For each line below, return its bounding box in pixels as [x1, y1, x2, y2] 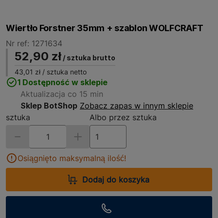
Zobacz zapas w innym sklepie [80, 101, 193, 110]
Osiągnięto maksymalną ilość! [18, 153, 126, 163]
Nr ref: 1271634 [6, 38, 62, 48]
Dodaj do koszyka [82, 175, 149, 184]
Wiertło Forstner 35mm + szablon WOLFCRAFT [6, 23, 203, 33]
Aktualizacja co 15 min [20, 89, 103, 99]
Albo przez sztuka [90, 112, 157, 122]
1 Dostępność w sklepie [18, 77, 108, 87]
